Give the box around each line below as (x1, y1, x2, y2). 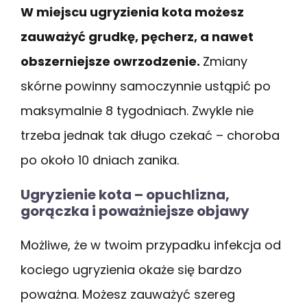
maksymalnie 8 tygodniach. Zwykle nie (21, 101, 254, 119)
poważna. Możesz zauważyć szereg (21, 285, 235, 303)
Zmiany (203, 52, 247, 70)
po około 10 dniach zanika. (21, 151, 179, 169)
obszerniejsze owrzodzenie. (21, 52, 203, 70)
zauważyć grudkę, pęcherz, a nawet (21, 27, 254, 45)
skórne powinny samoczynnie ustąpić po (21, 77, 271, 95)
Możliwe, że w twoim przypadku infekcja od (21, 236, 281, 254)
